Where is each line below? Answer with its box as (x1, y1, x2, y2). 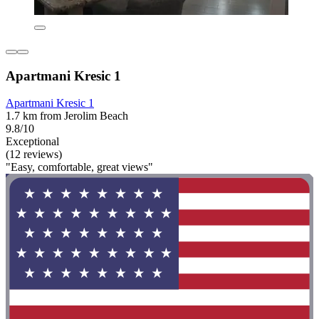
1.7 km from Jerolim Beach (6, 110, 128, 122)
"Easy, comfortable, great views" (6, 161, 153, 174)
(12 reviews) (6, 148, 62, 161)
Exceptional (6, 135, 59, 148)
